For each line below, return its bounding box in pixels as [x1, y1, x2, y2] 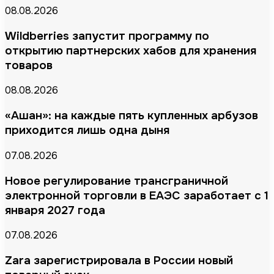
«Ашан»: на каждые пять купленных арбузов [5, 108, 258, 124]
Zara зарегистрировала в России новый [5, 253, 233, 268]
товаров [5, 57, 53, 73]
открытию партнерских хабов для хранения [5, 43, 256, 58]
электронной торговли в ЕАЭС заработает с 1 [5, 188, 268, 203]
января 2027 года [5, 202, 105, 218]
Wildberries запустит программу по [5, 28, 209, 43]
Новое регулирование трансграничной [5, 173, 228, 188]
